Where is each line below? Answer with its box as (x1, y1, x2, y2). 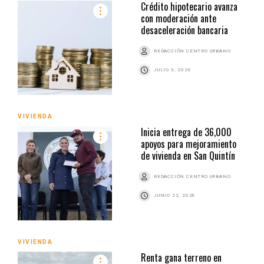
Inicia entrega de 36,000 (141, 124, 232, 139)
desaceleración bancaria (141, 22, 228, 37)
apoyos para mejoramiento (141, 136, 236, 151)
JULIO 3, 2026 (154, 67, 192, 72)
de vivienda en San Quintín (141, 148, 235, 163)
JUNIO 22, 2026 (154, 192, 196, 198)
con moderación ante (141, 11, 216, 25)
